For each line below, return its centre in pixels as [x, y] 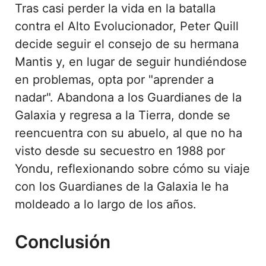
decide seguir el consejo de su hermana [127, 44]
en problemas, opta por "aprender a [114, 79]
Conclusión [63, 241]
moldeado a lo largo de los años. [106, 204]
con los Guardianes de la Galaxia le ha [122, 186]
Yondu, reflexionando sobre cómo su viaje [132, 168]
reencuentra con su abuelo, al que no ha [129, 133]
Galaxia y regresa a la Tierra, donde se [123, 115]
